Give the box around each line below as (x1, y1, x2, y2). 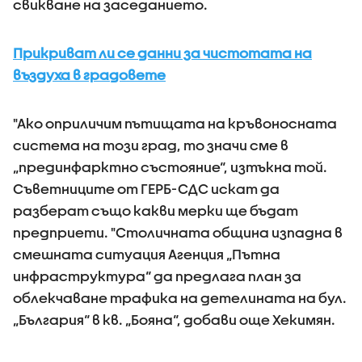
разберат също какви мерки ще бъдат (13, 203, 298, 218)
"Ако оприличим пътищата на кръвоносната (13, 116, 337, 131)
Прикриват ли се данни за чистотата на (13, 45, 312, 61)
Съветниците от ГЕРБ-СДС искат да (13, 181, 280, 196)
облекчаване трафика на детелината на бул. (13, 290, 347, 305)
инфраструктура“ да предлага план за (13, 268, 301, 284)
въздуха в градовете (13, 67, 166, 82)
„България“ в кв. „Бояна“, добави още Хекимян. (13, 312, 335, 327)
